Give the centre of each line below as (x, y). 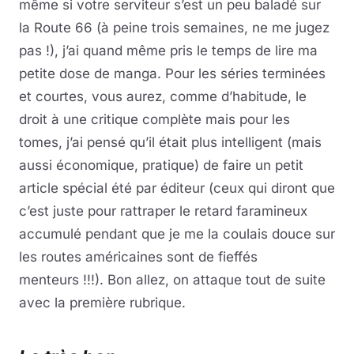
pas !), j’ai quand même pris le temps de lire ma (168, 51)
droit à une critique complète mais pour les (154, 119)
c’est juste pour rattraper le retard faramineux (163, 211)
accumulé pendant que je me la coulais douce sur (177, 234)
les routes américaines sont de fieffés (138, 257)
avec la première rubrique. (102, 303)
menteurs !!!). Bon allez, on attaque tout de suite (172, 280)
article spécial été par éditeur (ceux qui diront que (177, 188)
